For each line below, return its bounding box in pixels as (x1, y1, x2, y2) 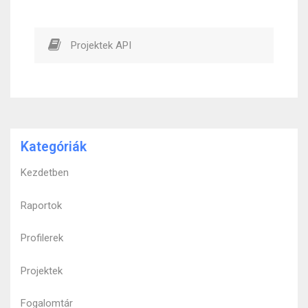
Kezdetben (21, 166, 69, 179)
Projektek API (70, 38, 131, 52)
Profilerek (21, 232, 63, 245)
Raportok (21, 199, 62, 212)
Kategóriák (21, 138, 87, 155)
